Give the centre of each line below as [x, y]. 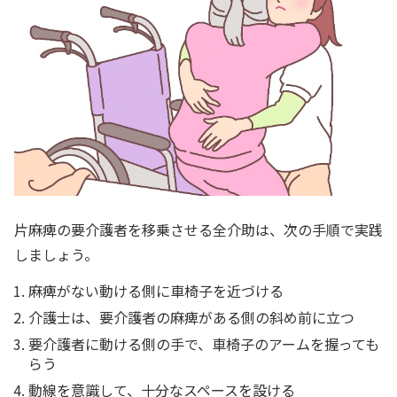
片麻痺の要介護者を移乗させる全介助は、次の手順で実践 [198, 230]
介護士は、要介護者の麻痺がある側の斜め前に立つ [191, 318]
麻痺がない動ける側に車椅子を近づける [156, 291]
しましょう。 [56, 255]
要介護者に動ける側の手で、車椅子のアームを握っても [204, 344]
